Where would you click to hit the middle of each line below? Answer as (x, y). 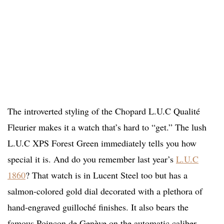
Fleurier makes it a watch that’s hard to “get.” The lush (107, 127)
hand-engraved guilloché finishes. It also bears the (98, 207)
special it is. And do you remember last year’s (92, 159)
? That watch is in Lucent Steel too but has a (106, 175)
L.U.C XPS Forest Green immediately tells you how (102, 143)
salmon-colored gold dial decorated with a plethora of (105, 191)
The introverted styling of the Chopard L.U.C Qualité (104, 111)
